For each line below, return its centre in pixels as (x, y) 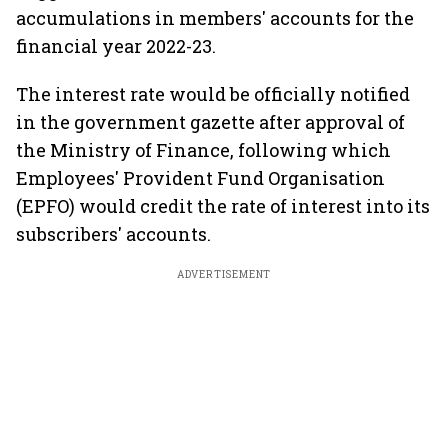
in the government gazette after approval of (210, 122)
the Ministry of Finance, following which (203, 150)
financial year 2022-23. (116, 46)
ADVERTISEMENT (224, 274)
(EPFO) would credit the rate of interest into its (223, 206)
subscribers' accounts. (113, 234)
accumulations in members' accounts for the (215, 18)
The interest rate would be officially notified (213, 94)
